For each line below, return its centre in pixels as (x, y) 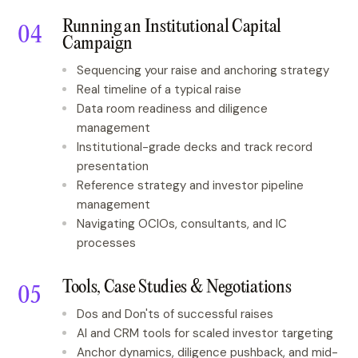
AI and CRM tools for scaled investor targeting (205, 333)
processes (106, 243)
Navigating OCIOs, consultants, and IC (182, 224)
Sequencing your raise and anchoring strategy (203, 70)
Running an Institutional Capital (172, 27)
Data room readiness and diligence (172, 109)
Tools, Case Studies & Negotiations (177, 288)
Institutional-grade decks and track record (195, 147)
